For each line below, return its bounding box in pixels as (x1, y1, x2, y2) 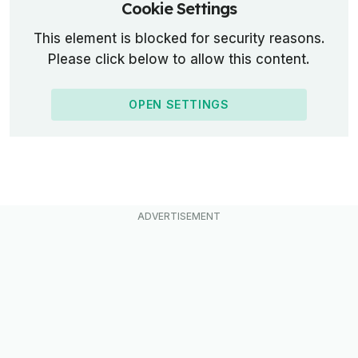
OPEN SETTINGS (129, 97, 229, 112)
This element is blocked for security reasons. (33, 30, 325, 47)
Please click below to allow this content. (48, 51, 310, 68)
